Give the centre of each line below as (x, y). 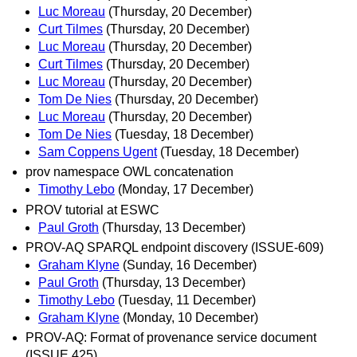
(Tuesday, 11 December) (187, 300)
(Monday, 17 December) (186, 190)
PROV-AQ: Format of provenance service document (171, 337)
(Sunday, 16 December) (190, 265)
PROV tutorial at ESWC (92, 210)
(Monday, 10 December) (190, 317)
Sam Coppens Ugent (98, 152)
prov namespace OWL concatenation (129, 172)
